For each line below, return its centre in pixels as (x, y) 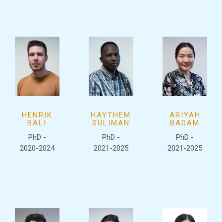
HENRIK (37, 115)
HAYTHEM (111, 115)
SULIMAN (111, 123)
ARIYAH (185, 115)
